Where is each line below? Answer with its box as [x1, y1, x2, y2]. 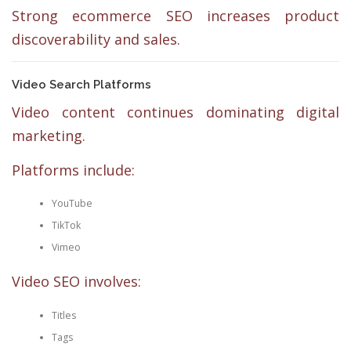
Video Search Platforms [12, 78, 151, 92]
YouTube [51, 196, 92, 210]
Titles [51, 308, 76, 322]
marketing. [12, 126, 85, 146]
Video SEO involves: [12, 272, 141, 291]
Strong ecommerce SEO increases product [12, 6, 339, 26]
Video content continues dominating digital [12, 103, 339, 122]
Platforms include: [12, 160, 135, 179]
